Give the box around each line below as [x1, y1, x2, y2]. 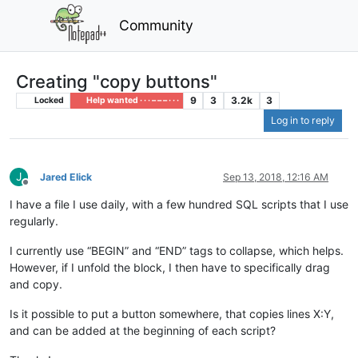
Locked [32, 94, 64, 105]
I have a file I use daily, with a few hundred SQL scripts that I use [10, 197, 348, 212]
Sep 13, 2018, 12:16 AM [223, 171, 328, 184]
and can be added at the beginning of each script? [10, 324, 276, 338]
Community [119, 16, 194, 34]
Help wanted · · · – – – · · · [84, 94, 179, 105]
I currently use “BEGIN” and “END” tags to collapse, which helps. [10, 244, 344, 258]
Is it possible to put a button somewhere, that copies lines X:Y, [10, 307, 334, 321]
